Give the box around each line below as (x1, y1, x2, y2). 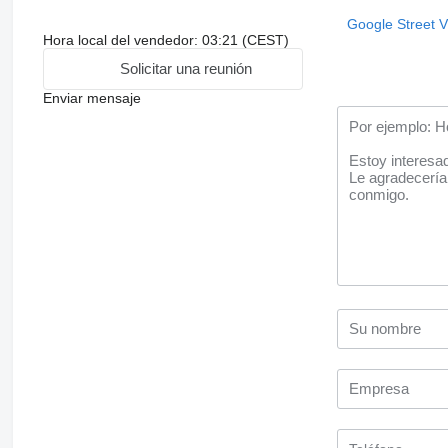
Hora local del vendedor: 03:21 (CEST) (42, 31, 289, 48)
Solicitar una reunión (120, 60, 253, 78)
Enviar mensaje (42, 89, 141, 106)
